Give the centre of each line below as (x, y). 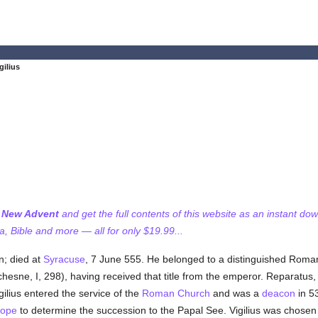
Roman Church (176, 293)
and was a (236, 293)
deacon (278, 293)
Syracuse (64, 259)
